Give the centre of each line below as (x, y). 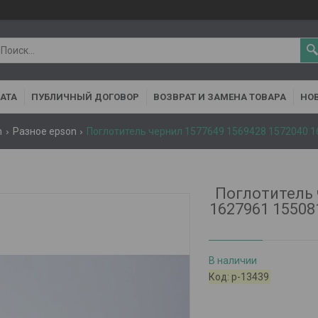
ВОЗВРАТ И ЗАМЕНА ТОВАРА (220, 97)
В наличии (233, 260)
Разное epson (44, 131)
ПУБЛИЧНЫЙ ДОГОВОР (85, 97)
